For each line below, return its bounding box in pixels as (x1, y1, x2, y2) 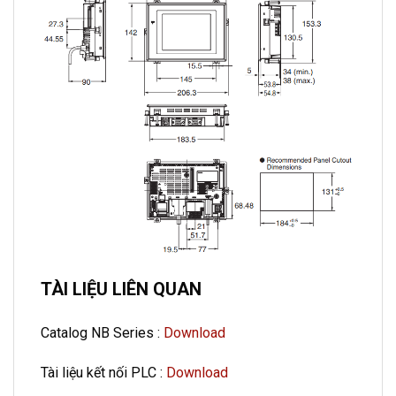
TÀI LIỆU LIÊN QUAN (41, 278, 202, 300)
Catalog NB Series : (41, 324, 164, 341)
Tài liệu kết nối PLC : (41, 364, 166, 382)
